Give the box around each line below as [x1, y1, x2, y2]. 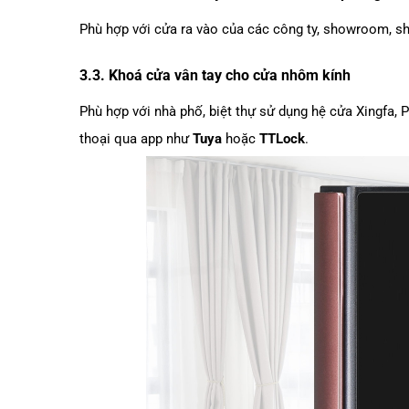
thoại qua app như [79, 130, 193, 147]
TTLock [259, 130, 305, 147]
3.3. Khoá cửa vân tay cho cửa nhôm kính [79, 66, 351, 84]
